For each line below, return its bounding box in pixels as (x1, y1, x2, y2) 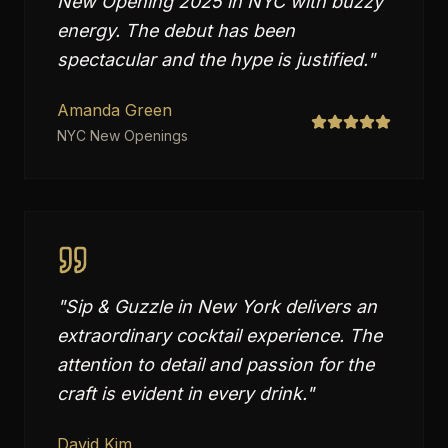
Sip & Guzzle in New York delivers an (65, 296, 377, 317)
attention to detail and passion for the (57, 354, 374, 375)
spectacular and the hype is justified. (57, 49, 367, 70)
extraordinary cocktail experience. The (57, 325, 382, 346)
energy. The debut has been (57, 20, 295, 41)
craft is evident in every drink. (57, 383, 306, 404)
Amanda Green (57, 100, 172, 120)
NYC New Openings (57, 127, 188, 144)
